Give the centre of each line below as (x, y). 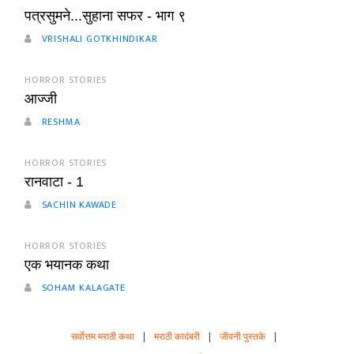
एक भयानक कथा (67, 265)
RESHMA (59, 122)
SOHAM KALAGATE (82, 288)
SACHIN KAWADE (78, 205)
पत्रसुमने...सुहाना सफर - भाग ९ (105, 16)
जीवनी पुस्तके (243, 337)
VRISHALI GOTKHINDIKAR (98, 39)
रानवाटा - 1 (54, 182)
